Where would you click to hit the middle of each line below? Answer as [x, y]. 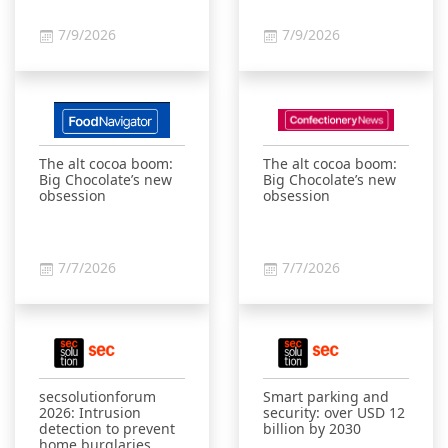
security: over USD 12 [334, 412]
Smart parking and [326, 396]
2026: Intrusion [90, 412]
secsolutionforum [97, 396]
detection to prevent [107, 428]
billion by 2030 [312, 428]
